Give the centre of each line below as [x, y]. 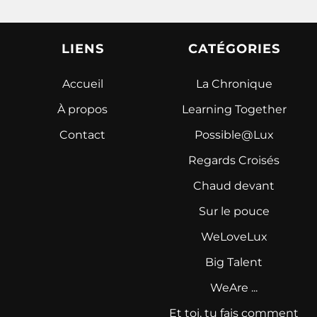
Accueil [82, 83]
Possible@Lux [234, 134]
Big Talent [234, 262]
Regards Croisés [234, 160]
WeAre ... [234, 287]
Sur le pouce [234, 211]
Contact [83, 134]
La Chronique [234, 83]
